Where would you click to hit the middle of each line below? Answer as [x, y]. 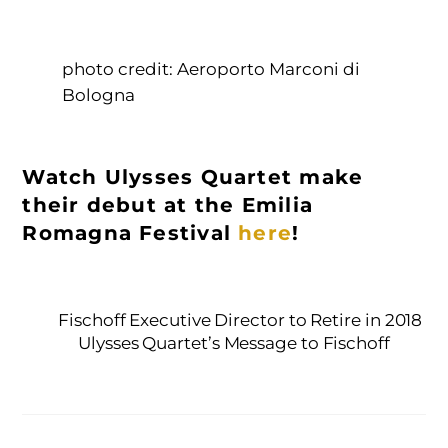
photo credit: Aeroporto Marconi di [211, 69]
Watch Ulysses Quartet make [193, 177]
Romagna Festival [130, 233]
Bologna [99, 95]
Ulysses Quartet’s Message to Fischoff [234, 342]
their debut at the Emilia [168, 205]
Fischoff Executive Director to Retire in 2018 [240, 319]
